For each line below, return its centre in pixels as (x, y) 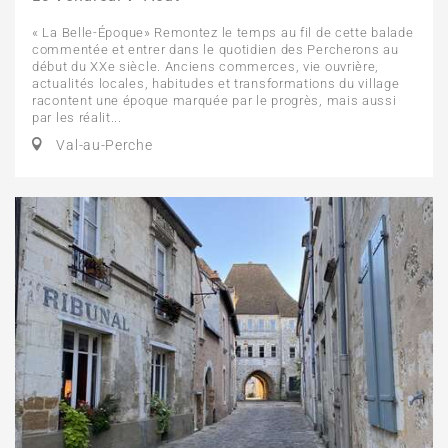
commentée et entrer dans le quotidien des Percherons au (215, 49)
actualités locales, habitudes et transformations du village (216, 83)
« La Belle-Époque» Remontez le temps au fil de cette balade (223, 32)
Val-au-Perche (102, 144)
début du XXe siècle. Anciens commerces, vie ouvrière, (206, 66)
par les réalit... (77, 117)
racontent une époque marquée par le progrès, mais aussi (214, 100)
